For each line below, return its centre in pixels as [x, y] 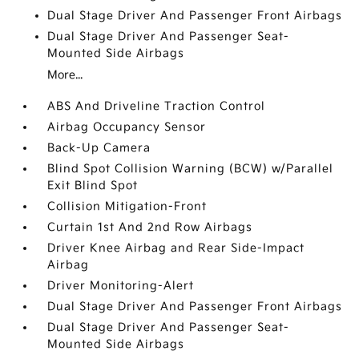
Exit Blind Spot [93, 186]
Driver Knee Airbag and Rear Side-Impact [176, 248]
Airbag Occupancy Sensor [127, 127]
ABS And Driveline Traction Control [157, 106]
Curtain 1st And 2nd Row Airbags [150, 227]
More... [65, 75]
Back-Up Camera [99, 148]
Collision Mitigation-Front [127, 206]
